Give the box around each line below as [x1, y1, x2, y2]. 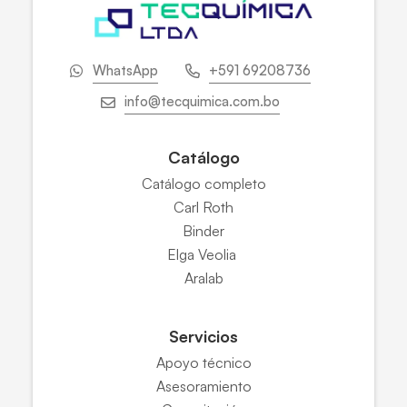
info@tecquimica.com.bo [124, 93, 280, 111]
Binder [183, 221, 224, 240]
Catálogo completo [141, 174, 266, 193]
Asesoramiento [155, 376, 252, 395]
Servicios [169, 325, 238, 346]
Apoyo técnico [155, 352, 252, 372]
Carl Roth [174, 197, 233, 216]
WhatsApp [93, 61, 158, 79]
